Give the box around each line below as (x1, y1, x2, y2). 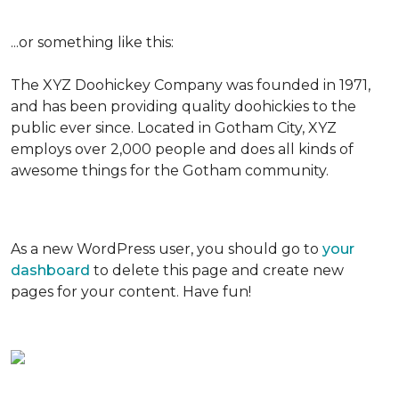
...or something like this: (11, 34, 174, 51)
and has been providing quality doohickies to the (11, 98, 356, 115)
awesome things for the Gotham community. (11, 162, 329, 179)
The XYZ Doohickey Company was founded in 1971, (11, 77, 370, 94)
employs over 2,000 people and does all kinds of (11, 141, 354, 158)
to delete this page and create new (90, 262, 344, 279)
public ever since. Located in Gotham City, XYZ (11, 119, 337, 136)
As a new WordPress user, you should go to (11, 240, 322, 257)
